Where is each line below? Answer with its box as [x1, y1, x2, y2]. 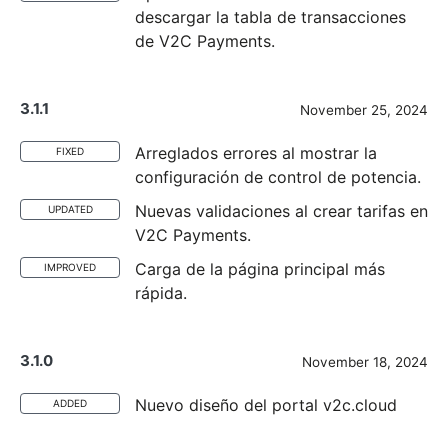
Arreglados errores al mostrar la [135, 143, 377, 163]
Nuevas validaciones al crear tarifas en [135, 201, 428, 221]
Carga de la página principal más [135, 259, 385, 279]
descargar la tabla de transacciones [135, 7, 406, 27]
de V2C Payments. [135, 31, 275, 51]
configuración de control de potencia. [135, 167, 421, 187]
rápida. [135, 283, 187, 303]
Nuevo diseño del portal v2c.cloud [135, 395, 397, 415]
